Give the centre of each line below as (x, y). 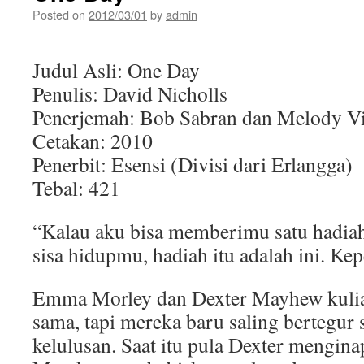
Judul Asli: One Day (116, 70)
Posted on (59, 14)
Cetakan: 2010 (93, 141)
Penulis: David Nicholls (130, 93)
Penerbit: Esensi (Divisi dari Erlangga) (193, 164)
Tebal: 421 (76, 188)
